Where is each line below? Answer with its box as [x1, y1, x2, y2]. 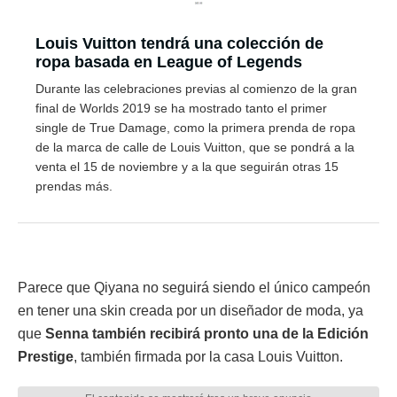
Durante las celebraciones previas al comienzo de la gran [35, 82, 357, 96]
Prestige [18, 349, 74, 364]
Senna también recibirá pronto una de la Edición [45, 326, 369, 341]
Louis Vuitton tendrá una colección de [35, 35, 323, 52]
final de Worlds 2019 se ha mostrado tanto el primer [35, 101, 327, 115]
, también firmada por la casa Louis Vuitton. [74, 349, 343, 364]
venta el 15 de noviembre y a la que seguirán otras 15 [35, 160, 339, 174]
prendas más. [35, 179, 113, 193]
